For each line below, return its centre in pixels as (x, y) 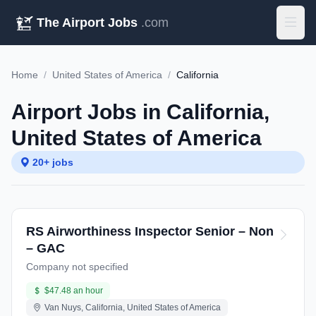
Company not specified (77, 267)
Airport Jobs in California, (140, 112)
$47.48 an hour (74, 291)
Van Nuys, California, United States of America (133, 308)
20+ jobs (53, 162)
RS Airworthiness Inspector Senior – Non (150, 231)
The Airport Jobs (87, 23)
